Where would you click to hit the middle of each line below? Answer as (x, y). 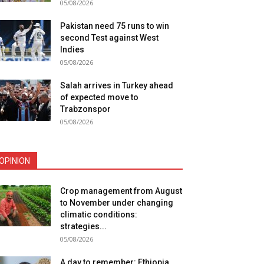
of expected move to (99, 97)
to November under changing (117, 203)
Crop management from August (121, 191)
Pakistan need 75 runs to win (115, 26)
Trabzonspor (85, 109)
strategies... (83, 226)
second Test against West (109, 38)
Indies (72, 49)
